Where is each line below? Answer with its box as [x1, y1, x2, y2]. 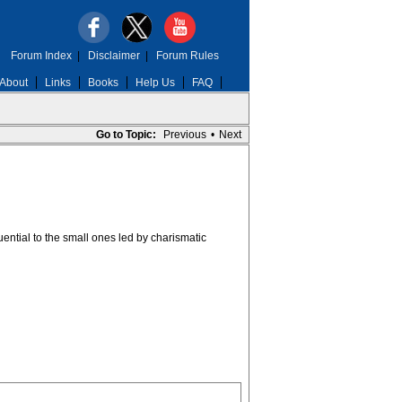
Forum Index [10, 49, 72, 62]
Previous [162, 128, 206, 141]
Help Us [135, 76, 175, 89]
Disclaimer [87, 49, 140, 62]
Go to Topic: [95, 128, 156, 141]
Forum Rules [155, 49, 219, 62]
